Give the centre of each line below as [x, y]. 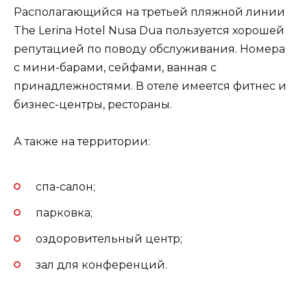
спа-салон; [65, 186]
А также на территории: [82, 142]
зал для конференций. [101, 265]
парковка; [64, 212]
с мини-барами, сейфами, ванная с [115, 68]
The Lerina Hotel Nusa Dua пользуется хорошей [149, 31]
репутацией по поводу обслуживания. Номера [149, 49]
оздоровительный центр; [109, 239]
